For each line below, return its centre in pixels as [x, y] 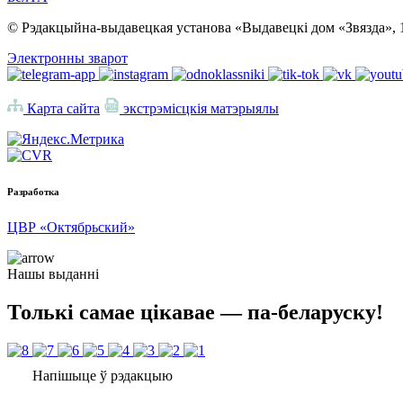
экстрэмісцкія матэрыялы [199, 109]
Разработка [33, 192]
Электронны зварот [67, 58]
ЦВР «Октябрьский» [71, 228]
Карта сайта [62, 109]
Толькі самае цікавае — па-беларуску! [195, 313]
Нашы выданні [53, 274]
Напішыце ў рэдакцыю [101, 375]
